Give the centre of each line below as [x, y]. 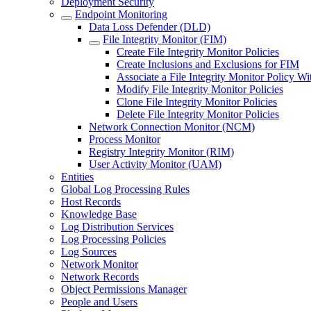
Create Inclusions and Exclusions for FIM [208, 64]
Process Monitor [125, 139]
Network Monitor [100, 264]
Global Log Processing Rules [125, 189]
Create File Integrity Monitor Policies [198, 52]
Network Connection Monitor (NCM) [172, 127]
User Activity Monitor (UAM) [155, 164]
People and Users [99, 302]
